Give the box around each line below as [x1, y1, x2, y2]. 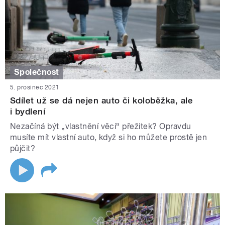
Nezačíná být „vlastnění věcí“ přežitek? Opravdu [10, 121, 191, 131]
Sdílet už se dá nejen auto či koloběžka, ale [10, 95, 193, 105]
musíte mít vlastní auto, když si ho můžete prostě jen [10, 132, 207, 142]
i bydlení [10, 106, 46, 117]
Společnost [14, 67, 59, 77]
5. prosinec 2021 [10, 83, 60, 91]
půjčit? [10, 143, 38, 153]
